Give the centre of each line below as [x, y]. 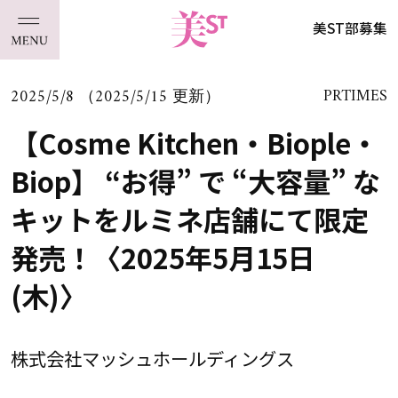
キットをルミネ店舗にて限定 [189, 219]
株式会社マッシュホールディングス [152, 358]
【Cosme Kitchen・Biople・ [194, 142]
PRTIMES [356, 97]
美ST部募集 [350, 28]
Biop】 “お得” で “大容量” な [195, 180]
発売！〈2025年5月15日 [163, 257]
